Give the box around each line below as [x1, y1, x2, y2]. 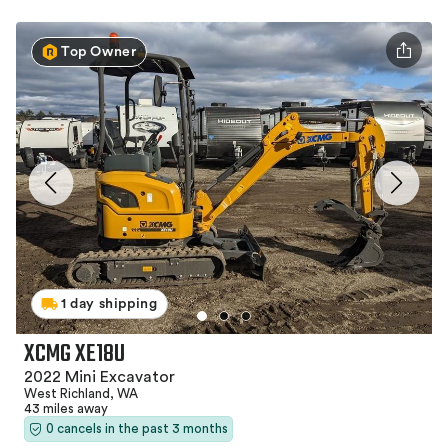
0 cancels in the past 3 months [46, 422, 228, 436]
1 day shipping [61, 297, 158, 312]
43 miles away [24, 402, 108, 416]
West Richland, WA [24, 387, 138, 401]
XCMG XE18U [24, 336, 125, 374]
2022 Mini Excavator [24, 369, 175, 386]
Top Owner [61, 45, 137, 60]
